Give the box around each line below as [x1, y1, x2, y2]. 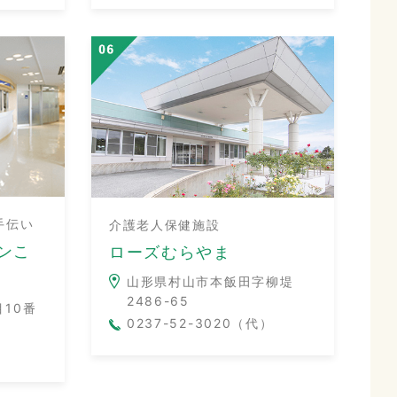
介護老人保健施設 [108, 217, 221, 233]
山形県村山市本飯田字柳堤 [126, 274, 294, 290]
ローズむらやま [108, 243, 231, 262]
